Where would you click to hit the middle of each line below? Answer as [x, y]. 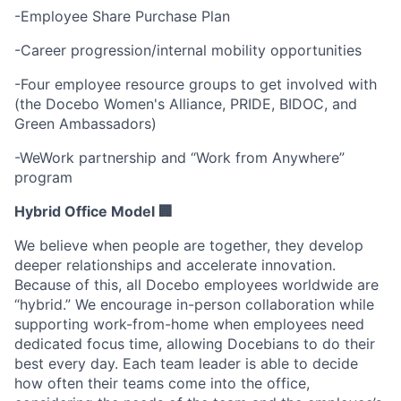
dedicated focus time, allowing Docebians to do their [195, 344]
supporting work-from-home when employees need [189, 324]
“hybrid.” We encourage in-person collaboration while [194, 305]
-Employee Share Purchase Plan [122, 17]
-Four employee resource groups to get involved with [196, 85]
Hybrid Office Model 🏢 [94, 212]
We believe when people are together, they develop [189, 246]
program [43, 178]
